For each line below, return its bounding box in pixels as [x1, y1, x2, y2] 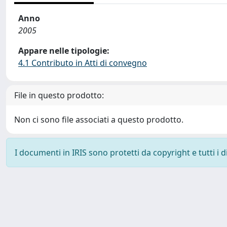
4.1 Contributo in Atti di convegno [18, 57, 147, 68]
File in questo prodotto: [14, 90, 104, 101]
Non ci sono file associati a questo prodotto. [14, 114, 183, 125]
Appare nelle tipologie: [18, 45, 109, 56]
